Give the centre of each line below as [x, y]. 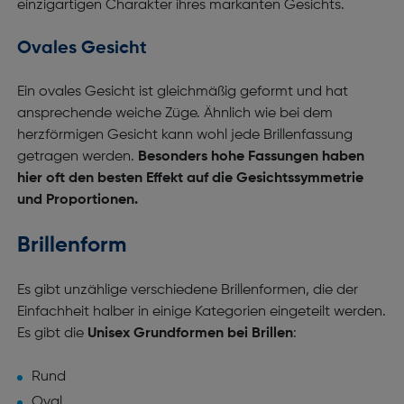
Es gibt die [52, 334]
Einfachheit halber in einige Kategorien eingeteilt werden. [201, 312]
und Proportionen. [77, 200]
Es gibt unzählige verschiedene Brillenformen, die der [187, 290]
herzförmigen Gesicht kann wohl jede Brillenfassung [184, 135]
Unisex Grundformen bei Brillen [190, 334]
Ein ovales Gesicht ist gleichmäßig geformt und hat [182, 92]
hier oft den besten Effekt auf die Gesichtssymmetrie [190, 179]
